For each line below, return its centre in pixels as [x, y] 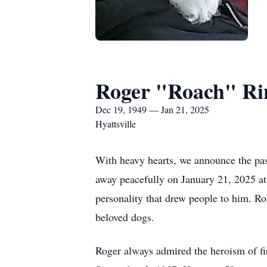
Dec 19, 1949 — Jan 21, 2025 [152, 109]
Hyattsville [116, 124]
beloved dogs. [125, 217]
